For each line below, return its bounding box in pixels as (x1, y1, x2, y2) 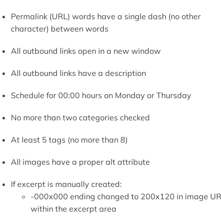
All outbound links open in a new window (10, 46, 161, 56)
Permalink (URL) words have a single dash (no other (10, 11, 201, 22)
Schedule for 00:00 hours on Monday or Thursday (10, 90, 191, 101)
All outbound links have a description (10, 68, 146, 78)
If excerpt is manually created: (10, 179, 122, 189)
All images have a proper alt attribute (10, 157, 150, 167)
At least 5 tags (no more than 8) (10, 135, 128, 145)
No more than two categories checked (10, 112, 150, 123)
